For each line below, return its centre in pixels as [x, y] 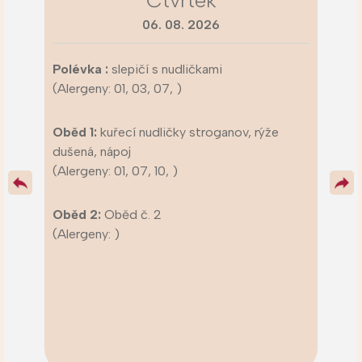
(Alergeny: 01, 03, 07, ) [117, 89]
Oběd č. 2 [133, 215]
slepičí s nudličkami [167, 69]
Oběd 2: [78, 215]
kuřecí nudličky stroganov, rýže [189, 133]
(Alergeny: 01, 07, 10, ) [115, 171]
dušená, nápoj [92, 152]
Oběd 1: [76, 133]
